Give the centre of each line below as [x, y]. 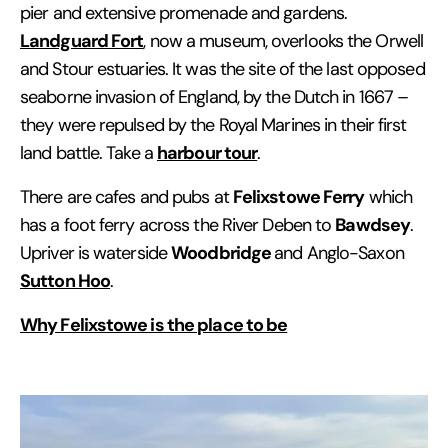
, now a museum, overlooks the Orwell [283, 40]
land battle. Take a [88, 152]
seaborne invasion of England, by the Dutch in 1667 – [214, 96]
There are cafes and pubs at [126, 196]
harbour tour [207, 152]
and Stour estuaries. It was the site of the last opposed [222, 68]
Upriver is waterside [96, 252]
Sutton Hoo [65, 280]
